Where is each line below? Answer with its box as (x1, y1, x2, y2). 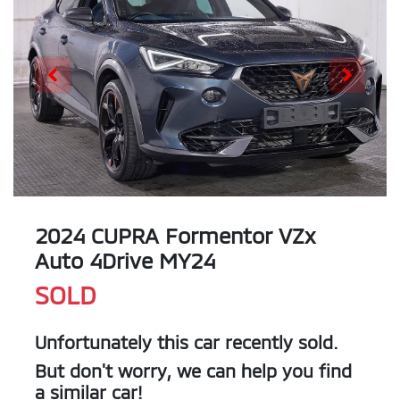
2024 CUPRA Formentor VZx (35, 222, 315, 249)
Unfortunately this (35, 331, 194, 354)
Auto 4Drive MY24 (35, 247, 215, 274)
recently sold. (220, 331, 338, 354)
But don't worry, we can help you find (35, 360, 352, 382)
